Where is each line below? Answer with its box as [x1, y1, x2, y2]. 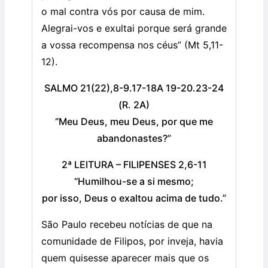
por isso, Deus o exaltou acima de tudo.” [42, 192, 226, 205]
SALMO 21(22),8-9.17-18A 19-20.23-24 [44, 82, 224, 95]
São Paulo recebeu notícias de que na [41, 218, 212, 231]
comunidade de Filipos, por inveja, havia [41, 235, 223, 248]
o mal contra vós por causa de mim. [41, 5, 205, 18]
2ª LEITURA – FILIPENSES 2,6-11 [61, 159, 207, 171]
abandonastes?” [97, 132, 171, 145]
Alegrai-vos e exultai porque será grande [41, 22, 227, 35]
